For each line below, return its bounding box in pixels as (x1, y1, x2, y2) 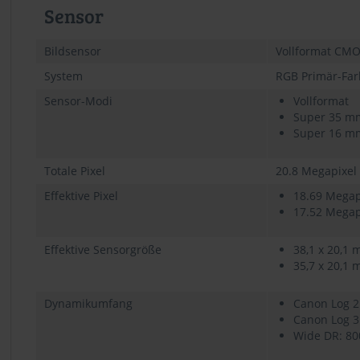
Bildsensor (44, 43, 101, 59)
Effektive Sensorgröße (44, 241, 162, 257)
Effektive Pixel (44, 187, 118, 203)
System (44, 67, 83, 84)
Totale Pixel (44, 162, 105, 178)
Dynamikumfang (44, 295, 133, 311)
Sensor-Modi (44, 92, 112, 108)
